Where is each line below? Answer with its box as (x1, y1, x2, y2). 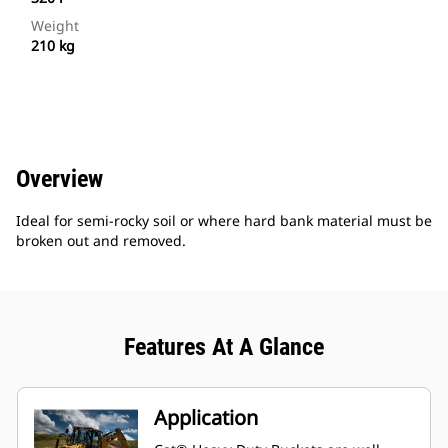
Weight (31, 16, 79, 36)
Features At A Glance (124, 333, 324, 362)
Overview (16, 165, 103, 194)
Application (154, 404, 258, 432)
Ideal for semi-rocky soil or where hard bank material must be (16, 211, 432, 231)
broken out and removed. (16, 231, 186, 251)
